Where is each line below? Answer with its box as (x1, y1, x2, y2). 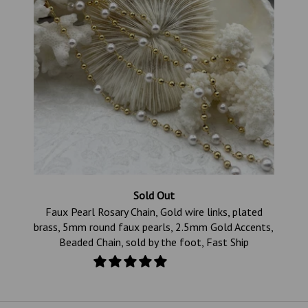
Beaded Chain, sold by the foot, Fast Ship (58, 235, 249, 250)
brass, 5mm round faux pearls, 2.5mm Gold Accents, (34, 220, 274, 234)
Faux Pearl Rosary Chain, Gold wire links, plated (45, 205, 263, 219)
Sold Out (133, 188, 175, 203)
